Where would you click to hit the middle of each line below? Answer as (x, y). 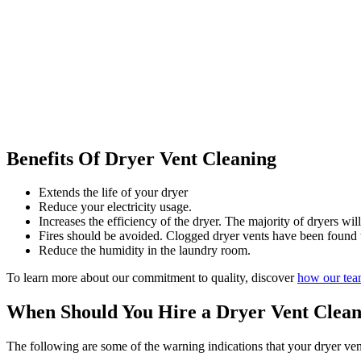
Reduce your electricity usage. (115, 207)
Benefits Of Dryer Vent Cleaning (141, 158)
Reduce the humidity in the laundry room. (145, 251)
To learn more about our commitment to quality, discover (152, 278)
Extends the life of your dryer (113, 193)
